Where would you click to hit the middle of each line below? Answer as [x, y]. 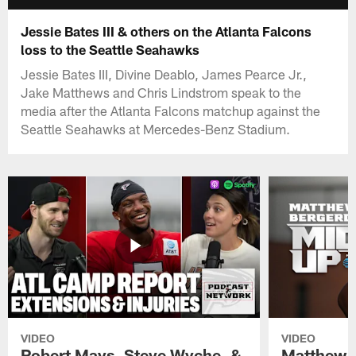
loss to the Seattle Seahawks [110, 49]
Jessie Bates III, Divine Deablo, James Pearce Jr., [164, 74]
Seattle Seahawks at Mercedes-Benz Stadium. [156, 128]
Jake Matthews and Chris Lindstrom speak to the [161, 92]
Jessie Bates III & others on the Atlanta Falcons [166, 31]
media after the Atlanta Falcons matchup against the [171, 110]
